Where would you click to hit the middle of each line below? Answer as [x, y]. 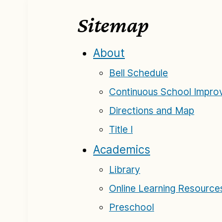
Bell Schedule [139, 73]
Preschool [132, 207]
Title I [121, 129]
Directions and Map [152, 111]
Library [125, 169]
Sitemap [113, 25]
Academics [122, 149]
